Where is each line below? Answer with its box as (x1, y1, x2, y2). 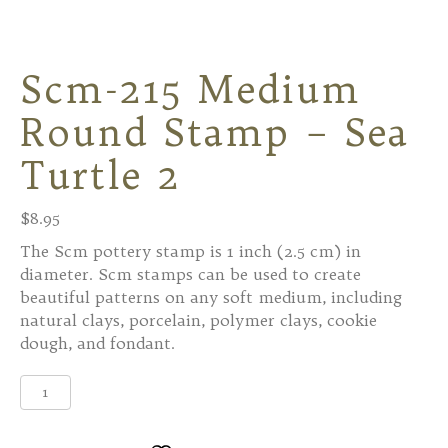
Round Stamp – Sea (20, 107, 409, 156)
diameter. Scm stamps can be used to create (20, 263, 361, 284)
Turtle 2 (20, 150, 181, 199)
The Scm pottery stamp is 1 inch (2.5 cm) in (20, 240, 361, 261)
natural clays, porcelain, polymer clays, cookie (20, 309, 377, 330)
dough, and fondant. (20, 332, 175, 353)
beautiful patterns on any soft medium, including (20, 286, 402, 307)
